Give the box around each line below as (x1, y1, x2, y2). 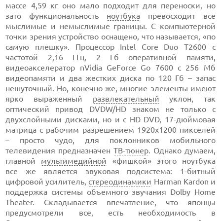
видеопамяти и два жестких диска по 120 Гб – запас (5, 74, 216, 82)
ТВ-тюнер (113, 146, 148, 155)
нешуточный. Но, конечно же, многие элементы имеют (5, 84, 216, 93)
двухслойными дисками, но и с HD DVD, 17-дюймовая (5, 115, 216, 124)
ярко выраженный (5, 94, 93, 103)
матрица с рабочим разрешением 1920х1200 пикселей (5, 125, 216, 134)
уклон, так (159, 94, 216, 103)
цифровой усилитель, (5, 177, 89, 186)
